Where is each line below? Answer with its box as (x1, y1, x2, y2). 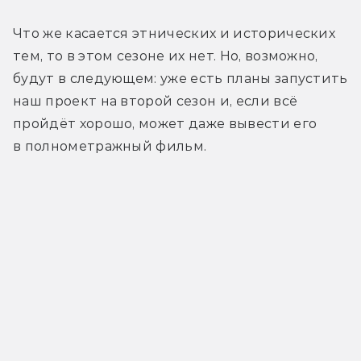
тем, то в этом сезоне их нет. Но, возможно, (13, 48, 318, 64)
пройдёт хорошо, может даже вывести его (13, 116, 317, 132)
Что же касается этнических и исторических (13, 26, 336, 42)
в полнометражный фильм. (13, 139, 207, 155)
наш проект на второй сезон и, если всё (13, 93, 298, 110)
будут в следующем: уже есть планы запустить (13, 71, 348, 87)
